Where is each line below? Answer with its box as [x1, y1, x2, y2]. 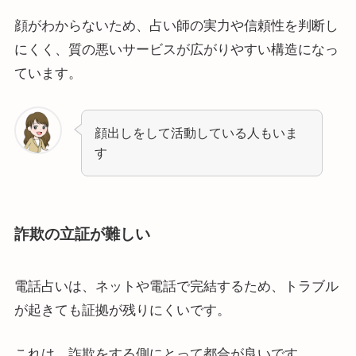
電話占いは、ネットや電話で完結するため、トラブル [14, 278, 339, 294]
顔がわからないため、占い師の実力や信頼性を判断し [14, 18, 339, 34]
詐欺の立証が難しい [14, 226, 150, 243]
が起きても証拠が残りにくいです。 [14, 302, 230, 318]
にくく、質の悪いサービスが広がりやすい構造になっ [14, 42, 339, 58]
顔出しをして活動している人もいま [95, 125, 299, 140]
